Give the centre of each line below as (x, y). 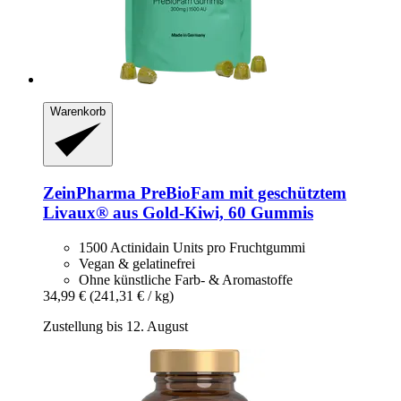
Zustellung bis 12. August (115, 326)
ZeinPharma (90, 192)
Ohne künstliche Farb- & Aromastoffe (186, 279)
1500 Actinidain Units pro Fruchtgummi (192, 247)
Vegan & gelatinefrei (137, 263)
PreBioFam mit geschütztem (241, 192)
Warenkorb (78, 111)
